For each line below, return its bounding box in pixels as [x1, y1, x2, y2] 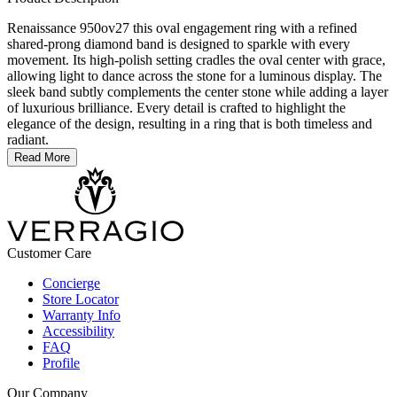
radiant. [7, 132, 49, 148]
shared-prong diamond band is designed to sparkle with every [7, 36, 350, 52]
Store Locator [43, 292, 119, 307]
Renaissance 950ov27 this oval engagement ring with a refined [7, 20, 357, 36]
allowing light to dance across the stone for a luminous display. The [7, 68, 382, 84]
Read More [14, 151, 70, 165]
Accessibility [43, 323, 114, 339]
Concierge [43, 276, 100, 292]
